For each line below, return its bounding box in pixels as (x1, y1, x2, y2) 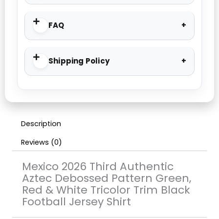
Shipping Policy (48, 56, 109, 66)
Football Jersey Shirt (22, 194, 131, 210)
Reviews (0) (21, 137, 62, 147)
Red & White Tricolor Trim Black (22, 182, 190, 198)
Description (21, 119, 61, 129)
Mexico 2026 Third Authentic (22, 159, 174, 175)
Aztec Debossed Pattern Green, (22, 171, 191, 186)
